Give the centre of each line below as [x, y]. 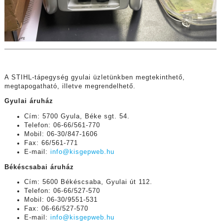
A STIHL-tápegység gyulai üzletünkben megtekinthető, [94, 77]
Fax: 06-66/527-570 [56, 209]
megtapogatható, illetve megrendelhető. [70, 86]
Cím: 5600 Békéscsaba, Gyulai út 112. [88, 182]
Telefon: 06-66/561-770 [62, 126]
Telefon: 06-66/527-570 [62, 191]
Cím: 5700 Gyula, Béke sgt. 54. [77, 117]
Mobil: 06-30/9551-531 [61, 200]
